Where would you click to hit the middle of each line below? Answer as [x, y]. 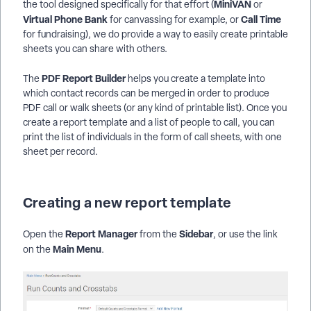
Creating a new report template [127, 202]
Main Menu [76, 249]
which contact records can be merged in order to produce [146, 93]
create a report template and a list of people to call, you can [149, 122]
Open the [44, 234]
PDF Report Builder [83, 78]
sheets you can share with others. [95, 49]
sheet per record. [60, 151]
